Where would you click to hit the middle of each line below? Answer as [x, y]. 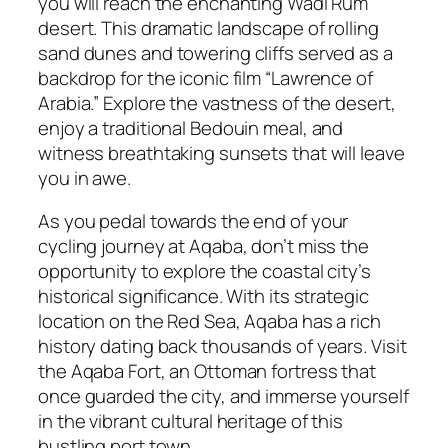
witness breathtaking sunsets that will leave [221, 152]
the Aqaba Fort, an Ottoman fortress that [207, 371]
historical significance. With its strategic [203, 296]
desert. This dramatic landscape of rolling [208, 27]
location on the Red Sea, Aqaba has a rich [209, 321]
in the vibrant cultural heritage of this [190, 421]
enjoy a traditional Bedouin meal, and [191, 127]
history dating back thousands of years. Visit [222, 346]
